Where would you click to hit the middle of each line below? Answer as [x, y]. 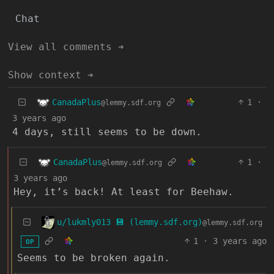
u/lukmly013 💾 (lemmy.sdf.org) [130, 222]
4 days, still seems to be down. [107, 132]
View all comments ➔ [66, 47]
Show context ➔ [51, 75]
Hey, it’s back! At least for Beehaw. [124, 192]
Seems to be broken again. [94, 258]
